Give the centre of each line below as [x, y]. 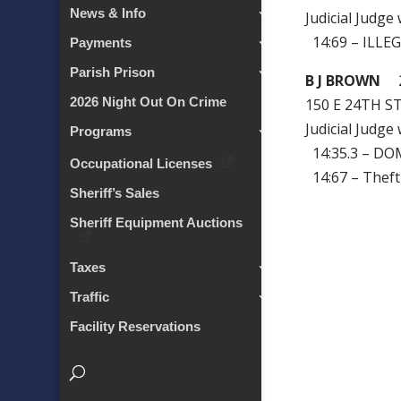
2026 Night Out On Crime [149, 102]
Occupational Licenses [141, 164]
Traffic [90, 297]
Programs [101, 132]
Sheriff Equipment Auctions [157, 223]
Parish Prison [113, 73]
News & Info [108, 13]
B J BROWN [343, 81]
